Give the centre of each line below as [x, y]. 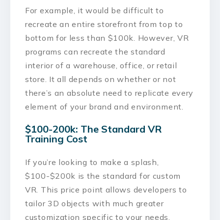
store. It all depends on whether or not [101, 79]
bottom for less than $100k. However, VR [107, 38]
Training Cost [56, 139]
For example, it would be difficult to [95, 10]
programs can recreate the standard [95, 51]
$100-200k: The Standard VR [93, 129]
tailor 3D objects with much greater [95, 203]
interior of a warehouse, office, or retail [101, 65]
